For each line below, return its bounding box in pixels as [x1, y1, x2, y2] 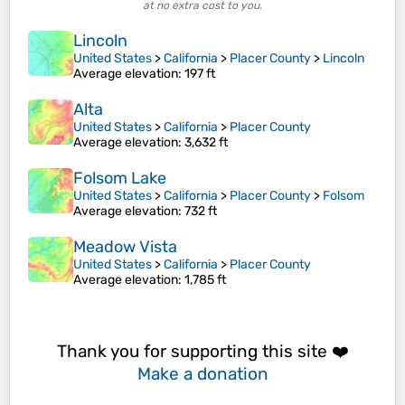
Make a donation [137, 363, 268, 384]
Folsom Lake [73, 168, 166, 189]
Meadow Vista [73, 237, 177, 258]
